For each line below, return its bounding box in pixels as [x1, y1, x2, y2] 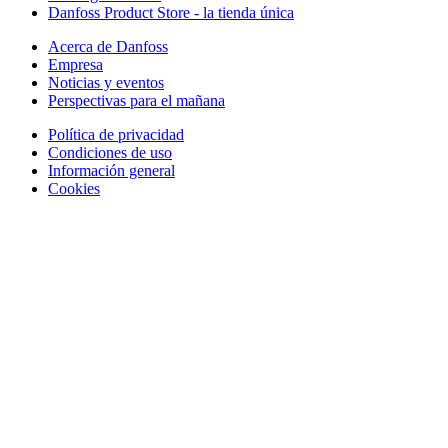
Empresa [48, 55, 103, 73]
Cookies [48, 179, 100, 197]
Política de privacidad [48, 125, 184, 143]
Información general [48, 161, 175, 179]
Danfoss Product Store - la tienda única [48, 3, 294, 21]
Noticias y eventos [48, 73, 164, 91]
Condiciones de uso [48, 143, 172, 161]
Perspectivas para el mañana [48, 91, 225, 109]
